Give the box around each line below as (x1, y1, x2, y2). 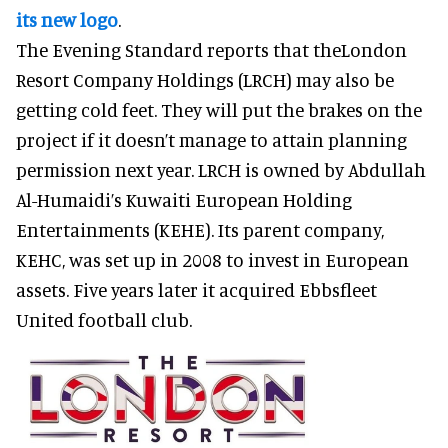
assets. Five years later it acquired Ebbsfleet (16, 277, 377, 301)
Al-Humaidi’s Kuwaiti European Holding (16, 187, 352, 211)
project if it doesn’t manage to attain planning (16, 127, 407, 151)
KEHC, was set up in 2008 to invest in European (16, 247, 409, 271)
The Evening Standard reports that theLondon (16, 37, 407, 61)
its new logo (16, 7, 118, 31)
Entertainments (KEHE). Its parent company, (16, 217, 384, 241)
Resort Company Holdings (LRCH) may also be (16, 67, 394, 91)
